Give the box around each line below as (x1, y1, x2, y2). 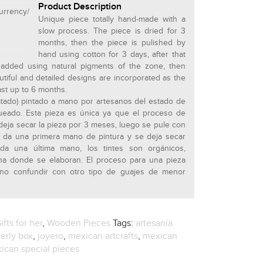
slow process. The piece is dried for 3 (38, 26, 186, 36)
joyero (38, 231, 64, 242)
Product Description (38, 1, 122, 13)
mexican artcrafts (68, 231, 139, 242)
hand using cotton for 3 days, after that (38, 50, 186, 60)
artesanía (136, 218, 173, 230)
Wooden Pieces (47, 218, 111, 230)
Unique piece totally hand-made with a (38, 15, 186, 25)
